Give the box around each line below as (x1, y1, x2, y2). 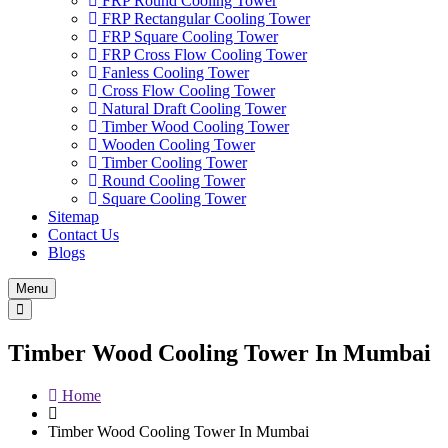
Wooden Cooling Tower (98, 136, 255, 153)
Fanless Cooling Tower (98, 64, 249, 81)
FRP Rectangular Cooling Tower (98, 10, 310, 27)
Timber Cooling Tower (98, 154, 247, 171)
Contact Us (48, 226, 119, 243)
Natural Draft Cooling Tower (98, 100, 286, 117)
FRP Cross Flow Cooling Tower (98, 46, 307, 63)
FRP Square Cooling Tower (98, 28, 278, 45)
